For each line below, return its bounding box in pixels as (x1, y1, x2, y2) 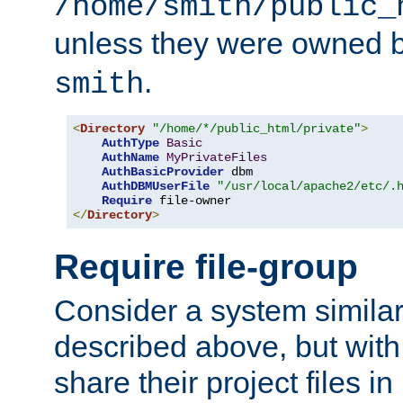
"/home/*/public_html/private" (152, 121, 361, 137)
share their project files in (54, 365, 393, 400)
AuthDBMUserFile (102, 179, 210, 194)
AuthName (102, 150, 159, 166)
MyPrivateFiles (166, 150, 267, 166)
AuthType (102, 136, 159, 151)
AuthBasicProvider (102, 165, 224, 180)
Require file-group (54, 246, 358, 286)
